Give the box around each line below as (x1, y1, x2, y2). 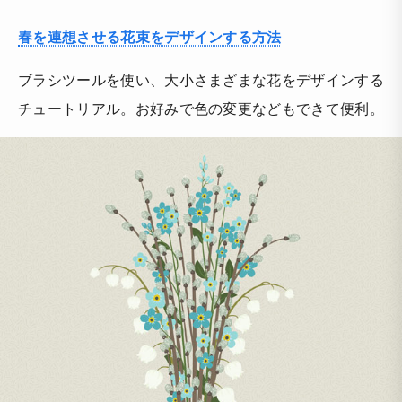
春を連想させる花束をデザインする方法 (18, 26, 282, 48)
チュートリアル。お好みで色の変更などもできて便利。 (18, 98, 384, 119)
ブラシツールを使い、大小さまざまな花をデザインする (18, 69, 384, 91)
